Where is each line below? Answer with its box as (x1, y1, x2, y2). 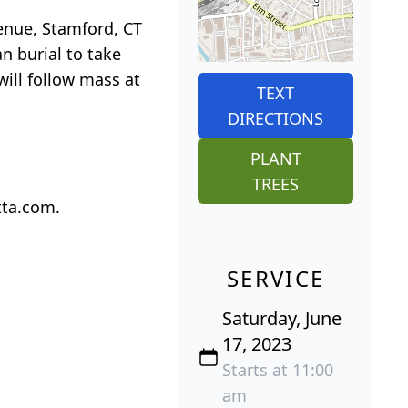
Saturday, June (222, 306, 342, 331)
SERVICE (226, 263, 325, 294)
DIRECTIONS (228, 107, 324, 130)
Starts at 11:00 (222, 359, 334, 382)
